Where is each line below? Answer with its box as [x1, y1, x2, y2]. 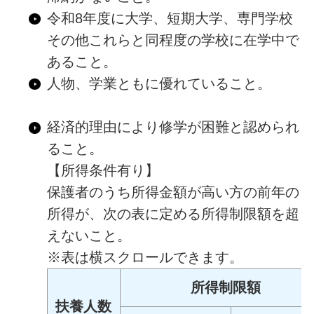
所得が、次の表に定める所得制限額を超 [46, 206, 299, 222]
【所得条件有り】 [46, 163, 159, 179]
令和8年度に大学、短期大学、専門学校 [46, 11, 293, 27]
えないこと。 [46, 228, 131, 244]
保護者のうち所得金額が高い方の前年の [46, 184, 299, 200]
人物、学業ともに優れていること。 [46, 76, 271, 92]
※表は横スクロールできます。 [46, 250, 243, 266]
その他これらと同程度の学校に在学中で [46, 32, 299, 48]
